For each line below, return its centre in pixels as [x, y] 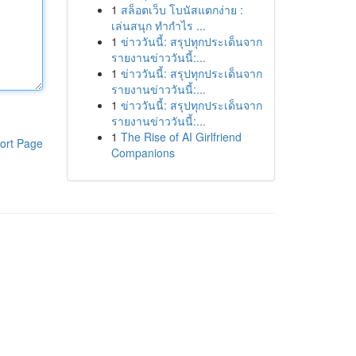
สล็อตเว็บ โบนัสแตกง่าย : [182, 10]
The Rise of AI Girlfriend [181, 137]
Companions [143, 153]
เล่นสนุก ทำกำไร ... [158, 25]
